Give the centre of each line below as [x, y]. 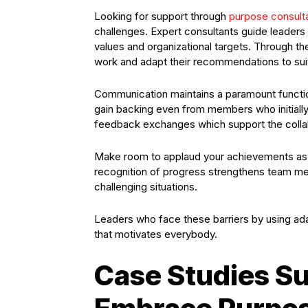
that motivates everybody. [156, 234]
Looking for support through [162, 16]
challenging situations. [146, 187]
